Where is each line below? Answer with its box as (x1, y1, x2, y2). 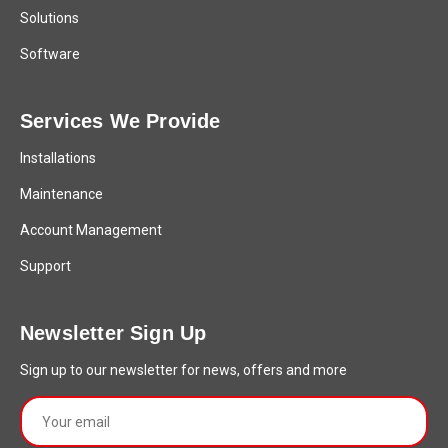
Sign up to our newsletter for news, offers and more (20, 362, 347, 378)
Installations (20, 150, 96, 166)
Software (20, 46, 80, 62)
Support (20, 258, 71, 274)
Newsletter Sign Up (20, 322, 207, 344)
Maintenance (20, 186, 103, 202)
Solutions (20, 10, 79, 26)
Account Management (20, 222, 162, 238)
